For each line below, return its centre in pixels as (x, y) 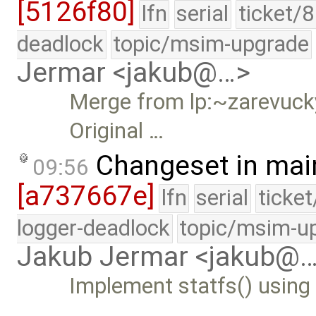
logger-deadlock (93, 229)
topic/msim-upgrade (211, 44)
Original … (117, 130)
